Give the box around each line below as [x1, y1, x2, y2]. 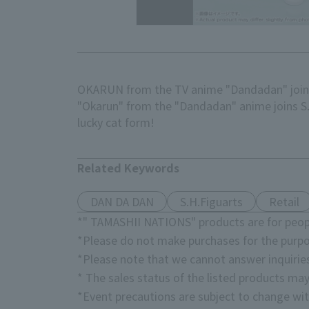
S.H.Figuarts [180, 193, 243, 210]
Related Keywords [77, 159, 179, 176]
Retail [269, 193, 300, 210]
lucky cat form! [77, 113, 154, 130]
